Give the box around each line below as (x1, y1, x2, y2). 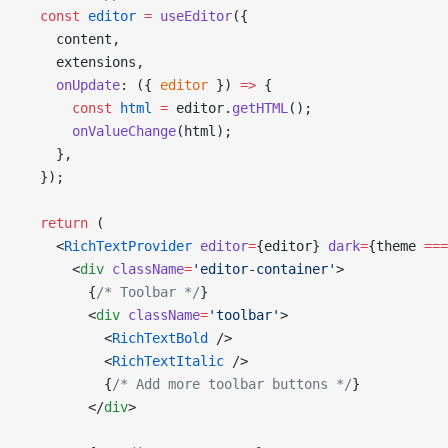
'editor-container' (192, 261, 336, 277)
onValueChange (24, 123, 176, 139)
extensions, (24, 54, 144, 70)
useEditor (152, 8, 232, 24)
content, (24, 31, 120, 47)
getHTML (232, 100, 288, 116)
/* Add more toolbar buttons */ (112, 376, 352, 392)
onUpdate (24, 77, 120, 93)
